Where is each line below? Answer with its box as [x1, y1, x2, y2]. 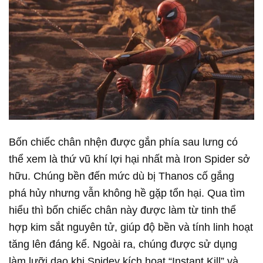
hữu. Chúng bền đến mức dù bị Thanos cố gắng [9, 170, 234, 182]
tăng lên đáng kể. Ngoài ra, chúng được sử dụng [9, 238, 237, 250]
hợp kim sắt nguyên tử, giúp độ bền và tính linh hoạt [9, 221, 253, 233]
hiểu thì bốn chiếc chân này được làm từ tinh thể [9, 204, 236, 216]
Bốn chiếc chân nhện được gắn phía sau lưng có [9, 136, 238, 148]
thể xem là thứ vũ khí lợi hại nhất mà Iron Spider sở [9, 153, 250, 165]
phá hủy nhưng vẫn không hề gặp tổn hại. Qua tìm [9, 187, 245, 199]
